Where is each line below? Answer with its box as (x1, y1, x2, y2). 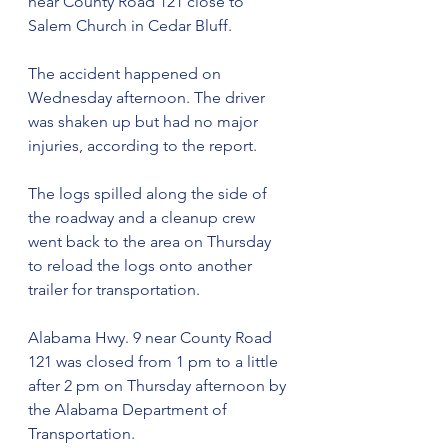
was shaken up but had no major (28, 112, 262, 132)
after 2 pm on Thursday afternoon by (28, 376, 290, 396)
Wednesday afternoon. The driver (28, 88, 269, 108)
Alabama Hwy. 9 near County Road (28, 328, 276, 348)
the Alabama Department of (28, 400, 231, 420)
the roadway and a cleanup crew (28, 208, 259, 228)
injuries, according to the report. (28, 136, 261, 156)
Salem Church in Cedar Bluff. (28, 16, 236, 36)
